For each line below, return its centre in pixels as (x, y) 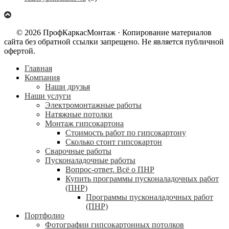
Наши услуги (48, 96)
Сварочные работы (78, 151)
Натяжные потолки (79, 114)
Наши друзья (67, 86)
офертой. (20, 51)
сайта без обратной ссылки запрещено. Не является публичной (114, 41)
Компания (42, 77)
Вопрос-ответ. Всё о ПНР (110, 169)
